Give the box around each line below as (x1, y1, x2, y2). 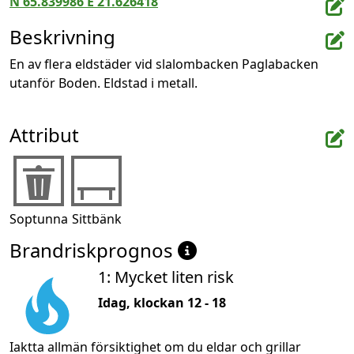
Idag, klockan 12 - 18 (98, 294, 226, 312)
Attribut (9, 122, 79, 149)
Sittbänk (71, 210, 122, 228)
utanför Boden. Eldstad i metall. (9, 74, 198, 92)
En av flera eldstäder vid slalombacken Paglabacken (9, 55, 318, 73)
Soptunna (9, 210, 68, 228)
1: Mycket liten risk (98, 266, 234, 288)
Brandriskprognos (9, 237, 178, 264)
